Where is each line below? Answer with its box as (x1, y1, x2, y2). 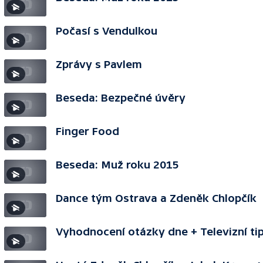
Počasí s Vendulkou (56, 25, 157, 37)
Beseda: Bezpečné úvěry (56, 92, 186, 104)
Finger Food (56, 125, 119, 137)
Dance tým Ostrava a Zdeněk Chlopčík (56, 192, 257, 204)
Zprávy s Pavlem (56, 58, 142, 70)
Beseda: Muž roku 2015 (56, 159, 179, 171)
